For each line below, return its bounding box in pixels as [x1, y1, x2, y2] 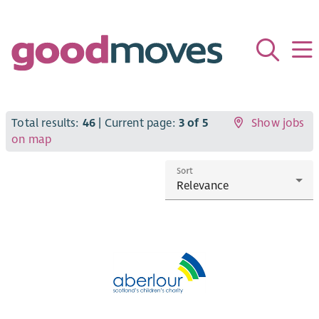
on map [11, 132, 52, 147]
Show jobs [251, 115, 305, 130]
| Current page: [95, 115, 179, 130]
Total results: [11, 115, 83, 130]
